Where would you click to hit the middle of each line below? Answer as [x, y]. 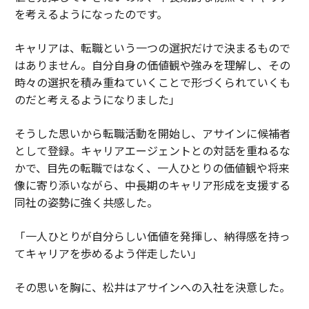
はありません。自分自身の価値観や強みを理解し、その [152, 65]
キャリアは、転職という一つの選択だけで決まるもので [152, 48]
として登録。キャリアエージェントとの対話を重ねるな [152, 151]
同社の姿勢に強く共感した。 [86, 202]
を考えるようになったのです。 [91, 14]
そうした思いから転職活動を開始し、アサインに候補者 [152, 133]
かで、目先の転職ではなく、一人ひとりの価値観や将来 [152, 168]
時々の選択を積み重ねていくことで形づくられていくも [152, 82]
